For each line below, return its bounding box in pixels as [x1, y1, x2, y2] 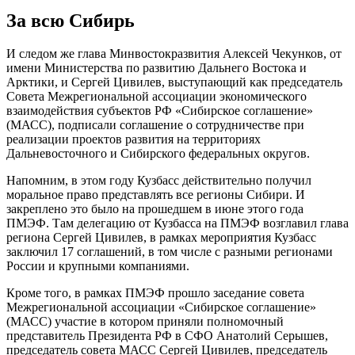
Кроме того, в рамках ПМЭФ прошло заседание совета [6, 286, 304, 300]
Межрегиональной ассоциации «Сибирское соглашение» [6, 300, 316, 315]
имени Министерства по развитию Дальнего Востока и [6, 61, 307, 75]
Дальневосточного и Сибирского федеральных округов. [6, 147, 310, 161]
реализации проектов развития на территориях [6, 132, 261, 147]
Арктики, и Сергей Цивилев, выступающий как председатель [6, 75, 342, 90]
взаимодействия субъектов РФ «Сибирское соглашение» [6, 104, 313, 118]
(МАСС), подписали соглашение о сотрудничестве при [6, 118, 304, 132]
